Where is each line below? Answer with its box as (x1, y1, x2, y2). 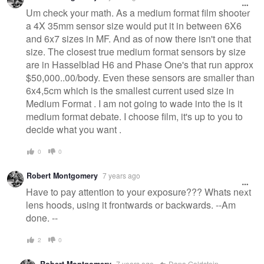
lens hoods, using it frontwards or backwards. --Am (26, 198, 236, 212)
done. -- (26, 211, 58, 225)
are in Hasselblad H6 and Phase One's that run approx (26, 58, 253, 72)
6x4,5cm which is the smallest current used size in (26, 84, 234, 98)
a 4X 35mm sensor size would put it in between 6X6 (26, 19, 242, 33)
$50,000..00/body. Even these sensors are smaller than (26, 71, 255, 85)
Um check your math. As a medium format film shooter (26, 6, 250, 20)
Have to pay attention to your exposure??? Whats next (26, 185, 251, 199)
